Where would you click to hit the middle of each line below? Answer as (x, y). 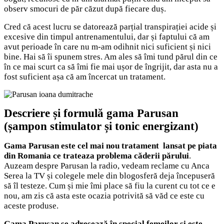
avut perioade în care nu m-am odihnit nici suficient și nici (107, 46)
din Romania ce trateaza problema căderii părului (96, 155)
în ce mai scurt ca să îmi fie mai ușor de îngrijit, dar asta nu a (111, 66)
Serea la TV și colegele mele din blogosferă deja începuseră (109, 175)
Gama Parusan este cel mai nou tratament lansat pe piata (110, 145)
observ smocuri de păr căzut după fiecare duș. (85, 8)
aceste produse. (31, 205)
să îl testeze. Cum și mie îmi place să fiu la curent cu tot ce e (110, 185)
